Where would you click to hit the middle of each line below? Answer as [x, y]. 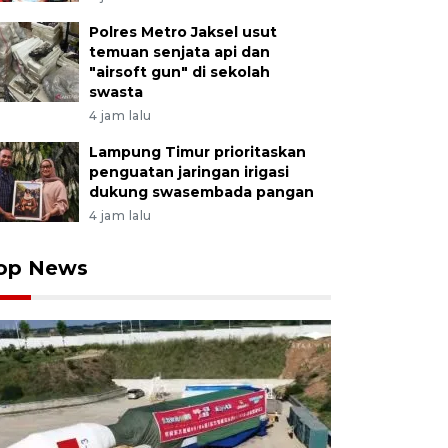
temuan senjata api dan [179, 52]
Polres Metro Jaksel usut [182, 32]
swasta [115, 92]
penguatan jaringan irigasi [188, 172]
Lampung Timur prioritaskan [197, 152]
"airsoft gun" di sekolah [179, 72]
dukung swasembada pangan [201, 192]
